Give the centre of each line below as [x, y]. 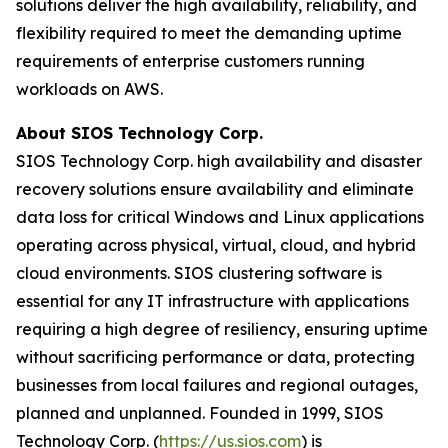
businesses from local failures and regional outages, [217, 385]
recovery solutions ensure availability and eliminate [215, 189]
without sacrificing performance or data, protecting [215, 357]
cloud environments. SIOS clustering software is [199, 273]
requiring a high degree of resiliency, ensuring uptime [222, 329]
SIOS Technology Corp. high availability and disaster [219, 161]
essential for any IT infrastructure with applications [212, 301]
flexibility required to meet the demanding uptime [209, 33]
